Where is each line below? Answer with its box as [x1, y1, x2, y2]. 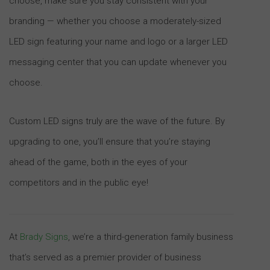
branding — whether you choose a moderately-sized [9, 15, 221, 27]
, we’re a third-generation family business [68, 231, 233, 242]
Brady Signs [20, 231, 68, 242]
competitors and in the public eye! [9, 177, 148, 188]
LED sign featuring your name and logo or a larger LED [9, 36, 228, 47]
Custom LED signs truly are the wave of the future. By [9, 115, 225, 127]
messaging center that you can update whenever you [9, 56, 227, 67]
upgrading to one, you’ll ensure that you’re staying [9, 136, 210, 147]
